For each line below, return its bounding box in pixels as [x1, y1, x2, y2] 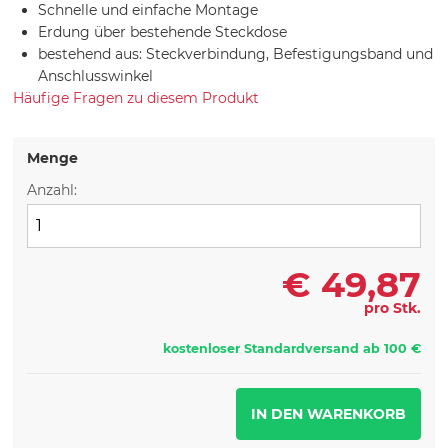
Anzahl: [27, 180, 78, 199]
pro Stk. [363, 299, 421, 318]
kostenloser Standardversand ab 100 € [162, 341, 421, 357]
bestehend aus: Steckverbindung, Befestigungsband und [38, 44, 434, 63]
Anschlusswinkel [38, 66, 154, 85]
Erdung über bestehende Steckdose [38, 22, 288, 41]
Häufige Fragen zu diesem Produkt [13, 88, 260, 107]
